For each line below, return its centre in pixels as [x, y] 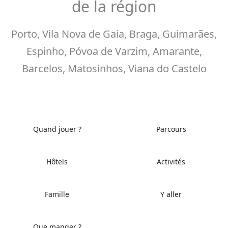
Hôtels [57, 161]
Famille [57, 194]
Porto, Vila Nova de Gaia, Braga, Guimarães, [114, 34]
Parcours [171, 129]
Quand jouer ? [57, 129]
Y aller [171, 194]
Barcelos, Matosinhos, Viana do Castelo [114, 68]
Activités [171, 161]
